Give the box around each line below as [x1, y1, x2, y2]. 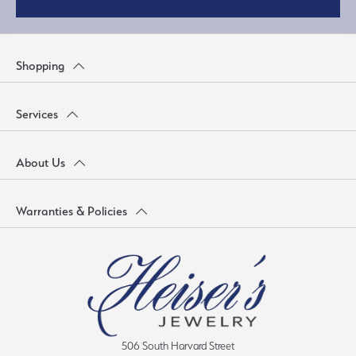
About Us [16, 155, 65, 170]
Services [16, 106, 58, 122]
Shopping [16, 58, 64, 73]
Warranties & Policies [16, 203, 127, 219]
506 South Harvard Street [122, 340, 234, 353]
